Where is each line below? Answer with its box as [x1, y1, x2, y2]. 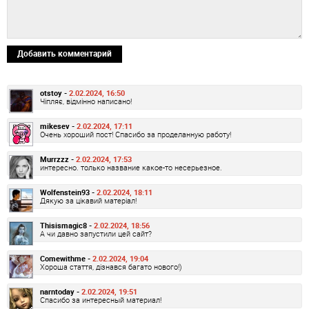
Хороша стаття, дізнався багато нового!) [40, 261, 182, 272]
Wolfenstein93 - [40, 187, 97, 198]
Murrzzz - [40, 154, 76, 165]
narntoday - [40, 286, 81, 297]
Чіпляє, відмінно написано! [40, 96, 132, 107]
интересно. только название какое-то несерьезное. [40, 162, 222, 173]
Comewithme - [40, 253, 92, 264]
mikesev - [40, 121, 77, 132]
